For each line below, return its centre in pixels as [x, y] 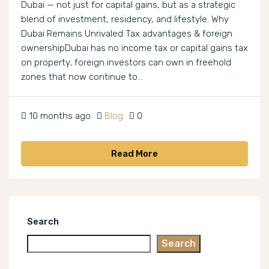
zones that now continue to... [82, 77]
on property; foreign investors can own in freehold [126, 63]
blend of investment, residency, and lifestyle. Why [125, 20]
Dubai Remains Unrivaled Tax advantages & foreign [127, 34]
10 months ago [60, 116]
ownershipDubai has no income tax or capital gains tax [134, 48]
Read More [134, 154]
